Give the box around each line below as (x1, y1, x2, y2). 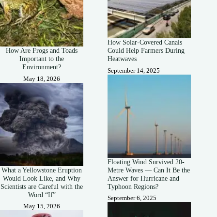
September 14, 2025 (108, 66, 160, 74)
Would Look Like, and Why (3, 174, 81, 182)
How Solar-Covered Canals (108, 38, 183, 46)
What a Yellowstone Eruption (1, 166, 82, 174)
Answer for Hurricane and (108, 174, 180, 182)
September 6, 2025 (108, 194, 157, 201)
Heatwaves (108, 55, 137, 63)
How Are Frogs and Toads (6, 46, 78, 55)
